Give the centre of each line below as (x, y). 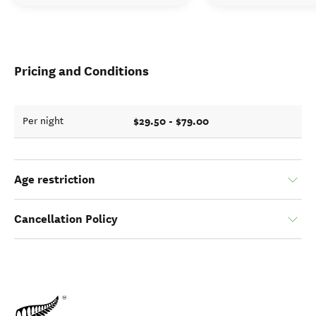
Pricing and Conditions (81, 71)
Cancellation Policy (66, 219)
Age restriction (55, 180)
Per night (43, 121)
